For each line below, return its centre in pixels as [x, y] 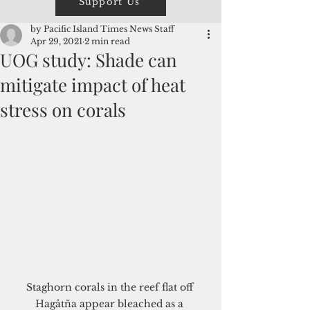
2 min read [107, 41]
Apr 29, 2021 [56, 41]
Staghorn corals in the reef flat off [111, 288]
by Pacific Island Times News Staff [102, 29]
